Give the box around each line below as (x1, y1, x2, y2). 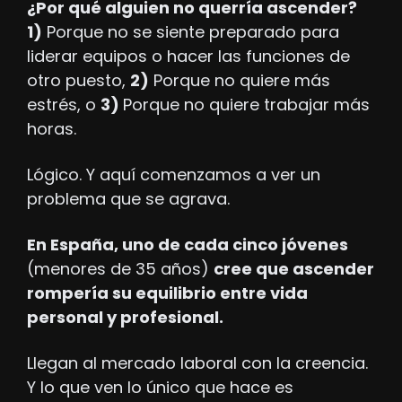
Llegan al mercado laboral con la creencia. (27, 352, 368, 375)
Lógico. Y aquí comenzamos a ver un (27, 163, 320, 187)
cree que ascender (214, 258, 374, 281)
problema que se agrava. (27, 188, 230, 211)
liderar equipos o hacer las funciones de (27, 45, 350, 68)
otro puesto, (27, 69, 130, 92)
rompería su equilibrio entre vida (27, 282, 308, 305)
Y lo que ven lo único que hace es (27, 376, 293, 399)
